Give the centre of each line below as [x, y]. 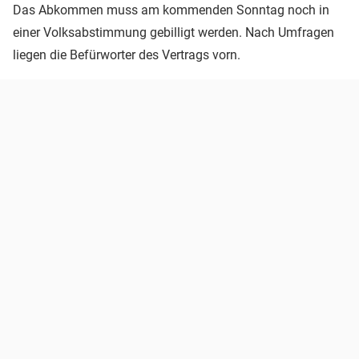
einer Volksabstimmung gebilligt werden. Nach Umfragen [173, 32]
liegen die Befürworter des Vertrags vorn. [127, 54]
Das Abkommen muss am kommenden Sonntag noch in [171, 10]
